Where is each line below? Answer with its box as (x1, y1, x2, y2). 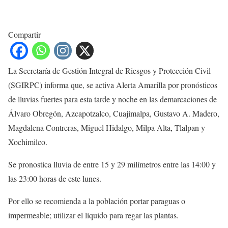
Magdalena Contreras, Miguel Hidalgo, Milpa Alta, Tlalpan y (8, 122, 205, 133)
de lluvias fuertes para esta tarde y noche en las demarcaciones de (8, 94, 217, 104)
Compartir (8, 29, 41, 40)
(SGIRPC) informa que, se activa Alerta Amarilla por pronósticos (8, 79, 217, 90)
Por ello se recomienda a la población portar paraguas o (8, 195, 185, 206)
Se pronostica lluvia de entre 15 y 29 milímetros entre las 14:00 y (8, 159, 216, 169)
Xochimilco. (8, 136, 47, 147)
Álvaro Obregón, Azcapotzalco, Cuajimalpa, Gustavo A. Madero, (8, 108, 219, 119)
